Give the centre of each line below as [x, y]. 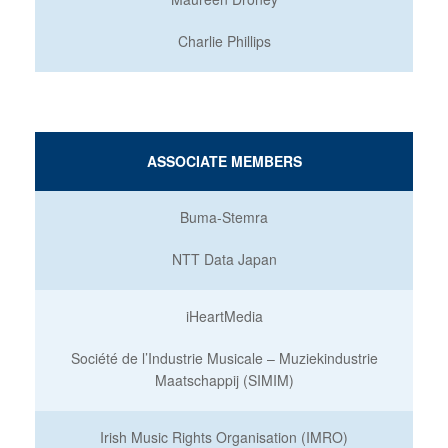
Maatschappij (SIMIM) [224, 380]
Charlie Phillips [224, 41]
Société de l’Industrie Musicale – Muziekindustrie [224, 358]
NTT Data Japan [224, 259]
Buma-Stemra [224, 217]
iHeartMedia [224, 316]
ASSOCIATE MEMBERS [224, 161]
